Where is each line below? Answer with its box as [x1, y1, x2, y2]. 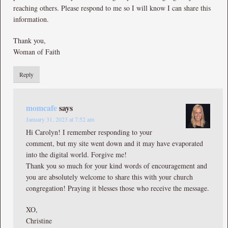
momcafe [26, 101, 57, 113]
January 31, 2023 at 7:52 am [26, 115, 94, 123]
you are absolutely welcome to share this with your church [26, 172, 193, 182]
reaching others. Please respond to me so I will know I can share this [13, 3, 211, 13]
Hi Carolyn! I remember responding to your [26, 127, 152, 137]
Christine [26, 215, 52, 225]
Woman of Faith [13, 46, 60, 56]
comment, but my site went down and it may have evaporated [26, 138, 203, 148]
